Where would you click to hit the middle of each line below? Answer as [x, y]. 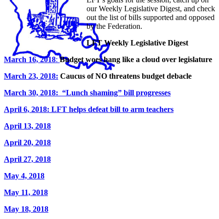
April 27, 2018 [27, 159]
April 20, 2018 [27, 142]
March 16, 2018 [30, 59]
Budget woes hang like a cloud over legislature [136, 59]
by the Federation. [114, 26]
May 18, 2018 [26, 209]
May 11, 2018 [26, 192]
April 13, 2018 [27, 126]
